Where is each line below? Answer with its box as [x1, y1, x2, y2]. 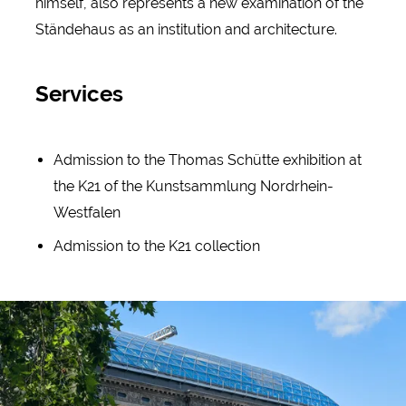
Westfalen [53, 204, 121, 222]
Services [34, 81, 123, 108]
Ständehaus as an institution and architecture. [34, 20, 337, 38]
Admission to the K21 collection [53, 237, 260, 256]
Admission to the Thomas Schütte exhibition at [53, 151, 362, 169]
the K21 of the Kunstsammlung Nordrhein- [53, 178, 333, 196]
